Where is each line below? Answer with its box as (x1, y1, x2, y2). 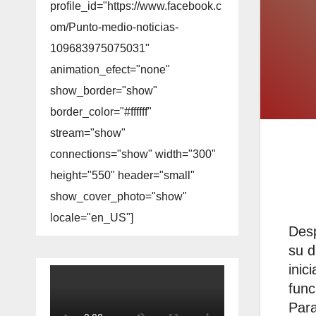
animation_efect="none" (50, 63, 170, 76)
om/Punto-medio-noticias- (50, 21, 178, 34)
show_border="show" (50, 85, 157, 97)
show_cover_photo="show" (50, 190, 187, 203)
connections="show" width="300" (50, 148, 216, 161)
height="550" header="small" (50, 169, 195, 182)
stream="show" (50, 127, 126, 140)
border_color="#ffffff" (50, 106, 152, 119)
